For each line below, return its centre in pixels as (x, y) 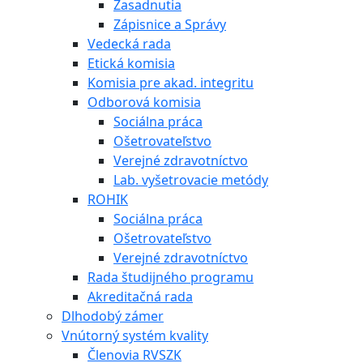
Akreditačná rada (140, 296)
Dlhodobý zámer (113, 316)
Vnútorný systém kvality (135, 335)
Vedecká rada (129, 43)
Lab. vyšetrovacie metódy (191, 179)
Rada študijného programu (171, 277)
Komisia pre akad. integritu (171, 82)
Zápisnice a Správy (170, 24)
